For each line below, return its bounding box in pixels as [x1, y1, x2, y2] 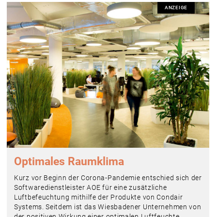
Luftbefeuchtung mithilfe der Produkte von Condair [14, 193, 183, 201]
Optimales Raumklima [14, 155, 124, 168]
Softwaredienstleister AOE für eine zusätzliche [14, 183, 167, 191]
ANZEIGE [165, 4, 187, 10]
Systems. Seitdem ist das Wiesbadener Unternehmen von [14, 202, 201, 211]
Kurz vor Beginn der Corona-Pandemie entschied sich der [14, 173, 202, 182]
